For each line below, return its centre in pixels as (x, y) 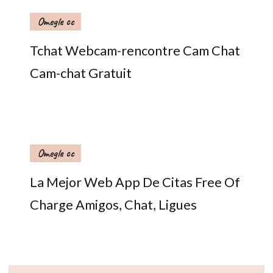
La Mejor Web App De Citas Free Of (135, 182)
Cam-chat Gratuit (81, 73)
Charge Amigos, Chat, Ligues (113, 204)
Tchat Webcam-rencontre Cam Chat (135, 50)
